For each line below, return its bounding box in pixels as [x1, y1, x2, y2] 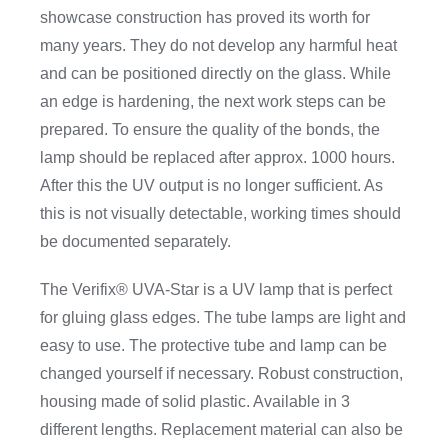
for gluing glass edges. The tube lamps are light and [39, 309, 406, 326]
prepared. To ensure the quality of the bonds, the [39, 121, 380, 138]
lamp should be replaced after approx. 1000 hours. [39, 149, 395, 166]
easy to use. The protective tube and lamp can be [39, 337, 387, 354]
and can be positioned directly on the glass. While [39, 65, 391, 82]
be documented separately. [39, 233, 231, 250]
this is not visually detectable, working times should [39, 205, 401, 222]
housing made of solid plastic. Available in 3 [39, 393, 350, 410]
